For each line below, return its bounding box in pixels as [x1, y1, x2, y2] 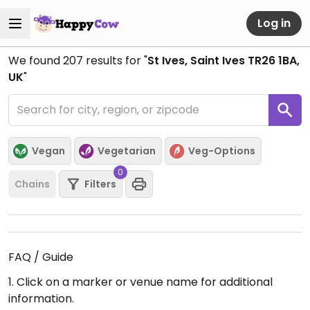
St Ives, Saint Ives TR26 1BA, [147, 53, 300, 69]
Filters [84, 176, 116, 191]
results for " [83, 53, 147, 69]
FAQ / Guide [8, 249, 73, 265]
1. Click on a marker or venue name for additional [8, 274, 273, 290]
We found [8, 53, 63, 69]
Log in [257, 15, 291, 31]
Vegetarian [98, 143, 156, 158]
